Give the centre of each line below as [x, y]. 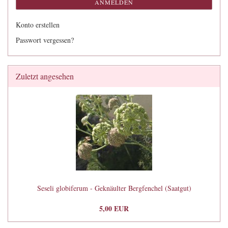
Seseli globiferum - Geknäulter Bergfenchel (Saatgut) [114, 188]
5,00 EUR [114, 208]
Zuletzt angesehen [45, 76]
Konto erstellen [38, 25]
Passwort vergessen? [45, 40]
